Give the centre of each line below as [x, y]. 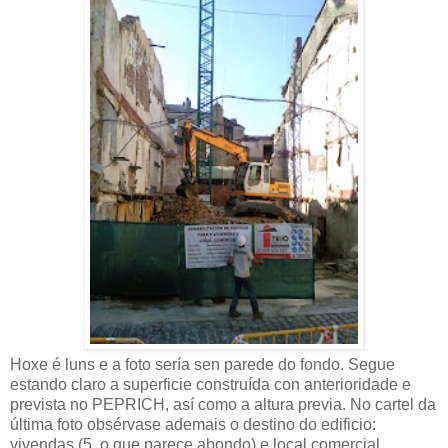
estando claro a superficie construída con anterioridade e [210, 384]
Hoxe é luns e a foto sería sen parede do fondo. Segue [202, 364]
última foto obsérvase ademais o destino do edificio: [193, 424]
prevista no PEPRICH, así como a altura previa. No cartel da [223, 404]
